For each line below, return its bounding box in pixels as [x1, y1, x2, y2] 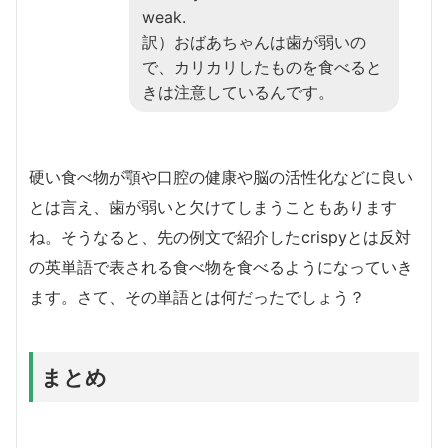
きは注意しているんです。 [142, 81, 334, 102]
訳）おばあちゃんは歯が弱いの [142, 31, 366, 52]
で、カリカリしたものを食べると [142, 56, 382, 77]
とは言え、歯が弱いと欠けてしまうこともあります [29, 196, 397, 217]
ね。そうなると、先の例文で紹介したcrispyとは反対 [29, 226, 411, 247]
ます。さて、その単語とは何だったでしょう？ [29, 286, 365, 307]
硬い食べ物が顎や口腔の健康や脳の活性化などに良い [29, 166, 413, 187]
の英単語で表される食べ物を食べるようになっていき [29, 256, 413, 277]
